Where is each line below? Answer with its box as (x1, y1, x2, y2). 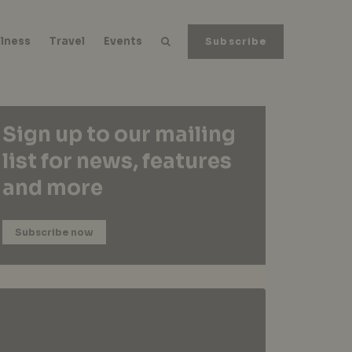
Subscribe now (15, 226, 94, 238)
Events (104, 35, 143, 48)
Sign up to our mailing (2, 122, 236, 148)
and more (2, 175, 104, 201)
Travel (49, 35, 86, 48)
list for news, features (2, 148, 233, 174)
